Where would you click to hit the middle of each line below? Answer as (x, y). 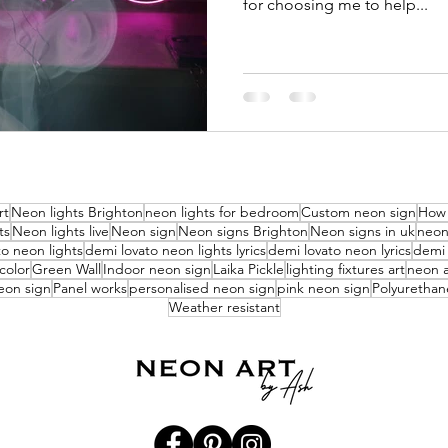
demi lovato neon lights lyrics (175, 249)
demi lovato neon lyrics (339, 249)
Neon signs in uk (362, 230)
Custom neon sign (358, 211)
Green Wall (66, 268)
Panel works (89, 287)
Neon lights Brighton (77, 211)
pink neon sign (323, 287)
